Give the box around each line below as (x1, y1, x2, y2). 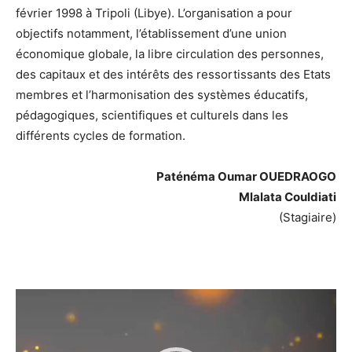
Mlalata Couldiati (239, 189, 336, 204)
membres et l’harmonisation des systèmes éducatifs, (16, 86, 308, 102)
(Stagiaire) (279, 209, 336, 225)
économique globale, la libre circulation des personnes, (16, 46, 324, 61)
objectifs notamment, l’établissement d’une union (16, 25, 287, 41)
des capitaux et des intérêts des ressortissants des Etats (16, 66, 331, 82)
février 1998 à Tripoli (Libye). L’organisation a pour (16, 5, 292, 20)
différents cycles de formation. (16, 127, 185, 143)
